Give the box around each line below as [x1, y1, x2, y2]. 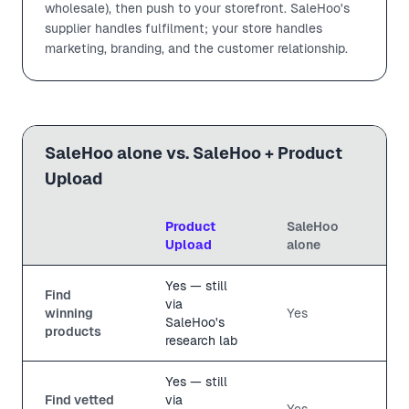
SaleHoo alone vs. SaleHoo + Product [45, 142, 342, 163]
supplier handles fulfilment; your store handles [45, 20, 322, 36]
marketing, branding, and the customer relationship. [45, 40, 348, 56]
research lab [165, 332, 237, 348]
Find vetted [45, 392, 114, 407]
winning [45, 305, 93, 320]
